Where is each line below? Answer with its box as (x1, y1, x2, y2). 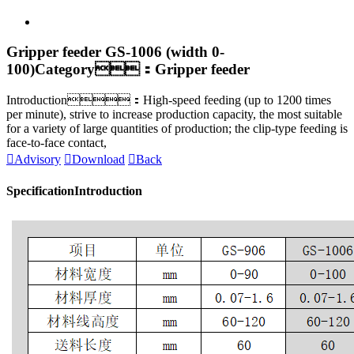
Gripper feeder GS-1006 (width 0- (6, 43, 224, 61)
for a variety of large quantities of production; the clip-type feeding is (6, 122, 348, 136)
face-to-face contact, (6, 136, 107, 150)
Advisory (14, 153, 61, 167)
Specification (6, 184, 74, 198)
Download (72, 153, 125, 167)
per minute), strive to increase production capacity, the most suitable (6, 107, 342, 122)
